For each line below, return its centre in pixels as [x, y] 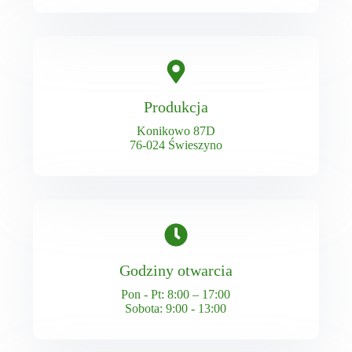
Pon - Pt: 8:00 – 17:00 [176, 294]
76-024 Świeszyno [176, 145]
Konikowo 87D [176, 130]
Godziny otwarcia [176, 270]
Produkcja [176, 106]
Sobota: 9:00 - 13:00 [176, 308]
